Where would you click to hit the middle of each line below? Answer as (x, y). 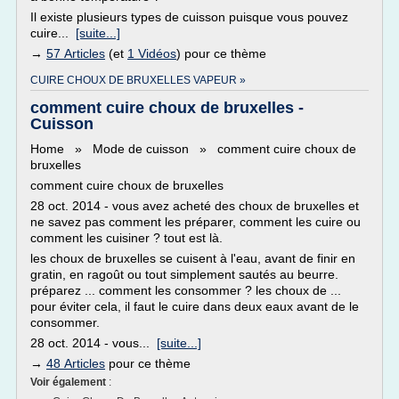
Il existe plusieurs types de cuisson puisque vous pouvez (189, 17)
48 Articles (76, 363)
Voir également (69, 382)
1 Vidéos (152, 53)
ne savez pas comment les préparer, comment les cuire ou (195, 222)
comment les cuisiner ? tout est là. (126, 238)
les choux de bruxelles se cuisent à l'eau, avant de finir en (193, 258)
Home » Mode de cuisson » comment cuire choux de (193, 149)
